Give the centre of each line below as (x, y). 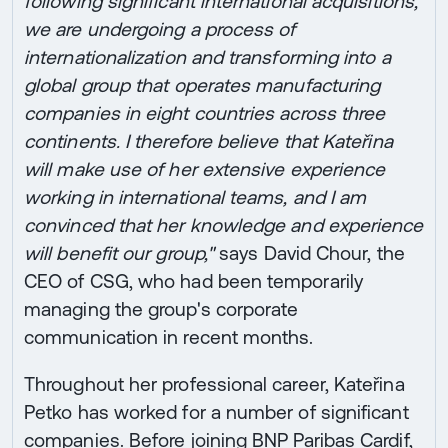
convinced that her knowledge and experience (224, 224)
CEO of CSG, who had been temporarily (193, 280)
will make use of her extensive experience (205, 168)
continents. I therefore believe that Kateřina (208, 140)
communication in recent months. (169, 336)
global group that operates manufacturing (202, 84)
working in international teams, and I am (195, 196)
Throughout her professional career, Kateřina (214, 383)
